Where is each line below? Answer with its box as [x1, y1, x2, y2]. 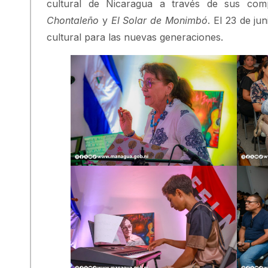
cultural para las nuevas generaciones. [47, 31, 223, 43]
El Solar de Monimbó [111, 14, 208, 26]
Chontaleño [47, 14, 99, 26]
